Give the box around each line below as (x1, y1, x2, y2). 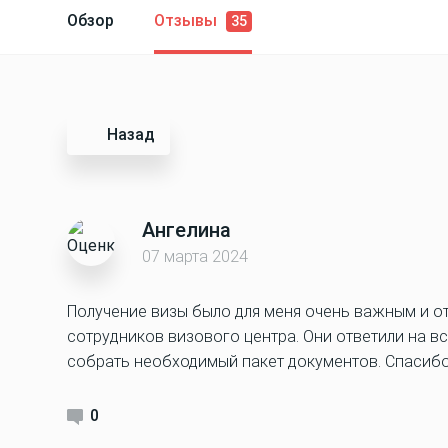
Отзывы (154, 11, 221, 30)
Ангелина (142, 218, 231, 242)
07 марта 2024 (142, 247, 248, 266)
